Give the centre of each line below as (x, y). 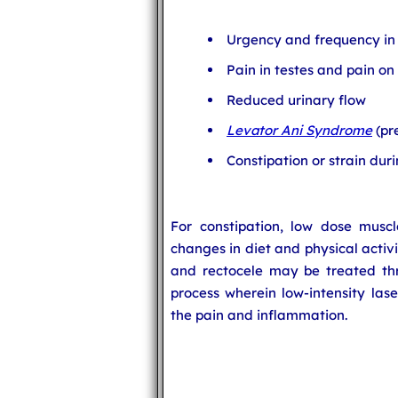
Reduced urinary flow (296, 100)
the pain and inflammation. (259, 315)
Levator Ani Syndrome (299, 130)
